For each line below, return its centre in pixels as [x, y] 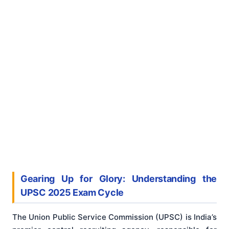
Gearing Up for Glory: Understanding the [119, 179]
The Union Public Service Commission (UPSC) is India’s [114, 217]
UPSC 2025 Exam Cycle [72, 192]
